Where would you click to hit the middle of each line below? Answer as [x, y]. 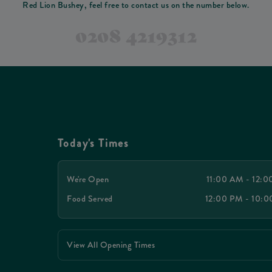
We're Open [88, 179]
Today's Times [93, 144]
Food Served [90, 199]
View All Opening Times [111, 245]
